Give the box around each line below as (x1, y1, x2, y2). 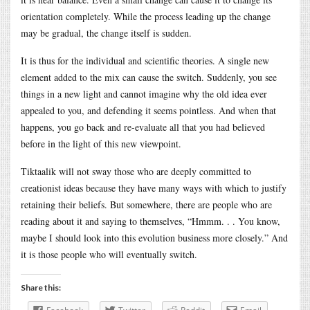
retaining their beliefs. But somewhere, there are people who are (21, 197, 272, 211)
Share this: (21, 282, 61, 293)
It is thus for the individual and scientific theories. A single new (21, 53, 269, 67)
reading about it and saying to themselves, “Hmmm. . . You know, (21, 214, 280, 228)
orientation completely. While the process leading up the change (21, 9, 271, 23)
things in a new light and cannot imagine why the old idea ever (21, 86, 267, 100)
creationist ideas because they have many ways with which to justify (21, 181, 286, 194)
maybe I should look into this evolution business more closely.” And (21, 230, 288, 244)
